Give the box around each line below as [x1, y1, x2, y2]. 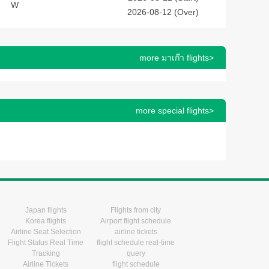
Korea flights [25, 217, 66, 225]
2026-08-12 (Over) [127, 7, 199, 17]
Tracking [31, 249, 60, 258]
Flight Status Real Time [8, 238, 83, 247]
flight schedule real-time [97, 238, 175, 247]
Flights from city [110, 206, 161, 214]
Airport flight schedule [100, 217, 171, 225]
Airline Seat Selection [10, 228, 81, 236]
